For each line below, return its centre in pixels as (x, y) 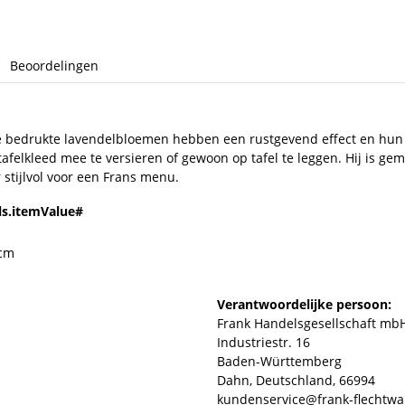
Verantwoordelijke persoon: (304, 304)
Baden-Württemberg (279, 361)
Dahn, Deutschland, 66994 (296, 380)
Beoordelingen (54, 65)
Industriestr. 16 (264, 342)
